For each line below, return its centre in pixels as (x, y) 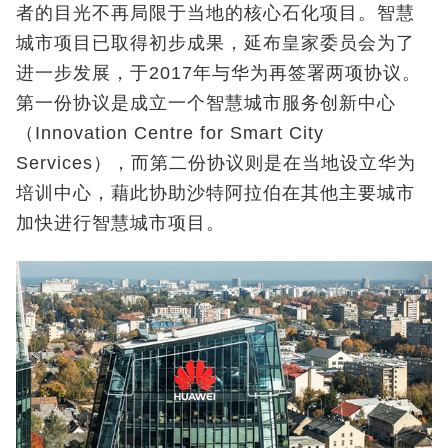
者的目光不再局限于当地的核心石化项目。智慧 (215, 13)
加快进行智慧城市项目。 (120, 223)
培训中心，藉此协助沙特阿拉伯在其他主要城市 (215, 193)
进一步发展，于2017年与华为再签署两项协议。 (218, 73)
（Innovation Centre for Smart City (170, 133)
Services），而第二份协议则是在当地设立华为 (216, 163)
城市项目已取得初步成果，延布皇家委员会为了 (215, 43)
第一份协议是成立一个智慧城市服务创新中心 (206, 103)
